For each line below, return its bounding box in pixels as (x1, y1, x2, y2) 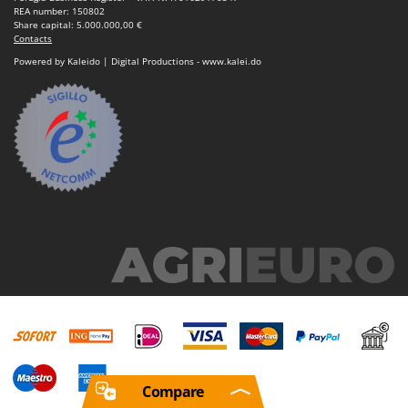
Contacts (14, 32, 52, 46)
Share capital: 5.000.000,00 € (14, 18, 142, 32)
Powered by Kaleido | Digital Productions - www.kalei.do (14, 55, 261, 68)
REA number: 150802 (14, 5, 105, 18)
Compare (142, 382, 204, 402)
